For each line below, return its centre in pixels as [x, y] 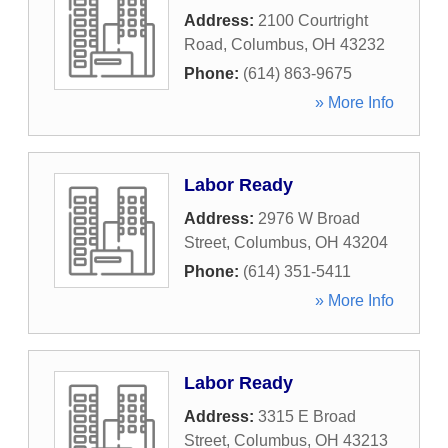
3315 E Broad [307, 416]
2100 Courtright [313, 20]
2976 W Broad [309, 218]
